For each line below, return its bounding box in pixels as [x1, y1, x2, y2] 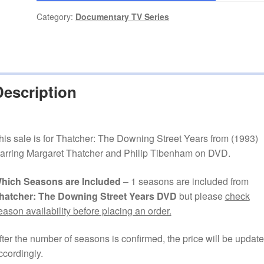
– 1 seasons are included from [120, 174, 249, 188]
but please [176, 189, 225, 203]
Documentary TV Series [75, 11, 170, 23]
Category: [37, 11, 76, 23]
